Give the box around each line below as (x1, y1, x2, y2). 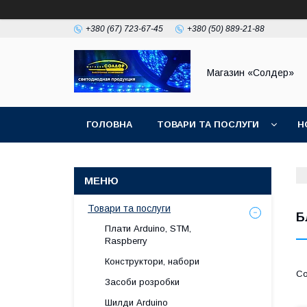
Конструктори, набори (105, 256, 199, 267)
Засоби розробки (105, 277, 180, 287)
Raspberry (105, 236, 147, 246)
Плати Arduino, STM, (105, 223, 191, 234)
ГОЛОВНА (86, 119, 132, 130)
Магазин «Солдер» (207, 66, 294, 78)
